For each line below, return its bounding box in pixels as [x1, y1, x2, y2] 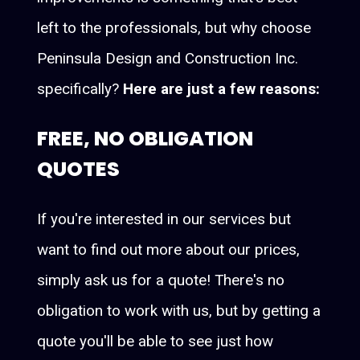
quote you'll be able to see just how [37, 331, 274, 350]
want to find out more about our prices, [37, 239, 301, 259]
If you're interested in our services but [37, 209, 292, 228]
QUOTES [37, 154, 121, 183]
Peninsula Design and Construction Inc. [37, 48, 299, 67]
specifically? [37, 79, 124, 98]
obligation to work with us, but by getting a [37, 301, 321, 320]
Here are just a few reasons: [123, 79, 321, 98]
